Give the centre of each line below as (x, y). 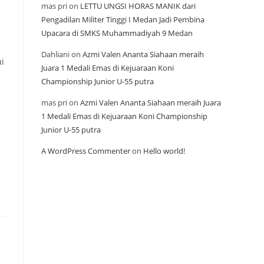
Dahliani (55, 55)
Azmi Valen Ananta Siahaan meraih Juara (151, 103)
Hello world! (164, 151)
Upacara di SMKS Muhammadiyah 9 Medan (117, 33)
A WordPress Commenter (86, 151)
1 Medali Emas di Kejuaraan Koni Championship (124, 116)
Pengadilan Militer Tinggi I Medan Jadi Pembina (123, 20)
